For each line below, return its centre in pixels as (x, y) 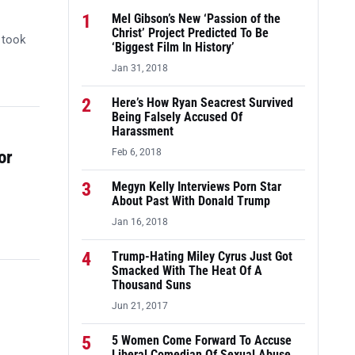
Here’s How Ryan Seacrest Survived (202, 103)
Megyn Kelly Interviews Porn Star (197, 187)
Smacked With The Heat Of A (187, 271)
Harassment (143, 132)
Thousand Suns (151, 285)
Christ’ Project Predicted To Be (190, 33)
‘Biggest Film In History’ (173, 48)
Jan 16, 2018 (140, 222)
